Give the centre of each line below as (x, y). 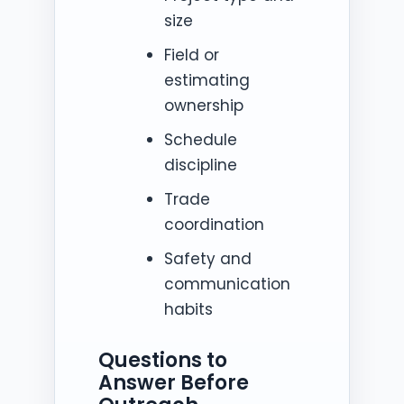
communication (227, 284)
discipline (200, 165)
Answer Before (174, 382)
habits (188, 309)
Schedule (200, 139)
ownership (203, 105)
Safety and (207, 258)
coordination (214, 224)
